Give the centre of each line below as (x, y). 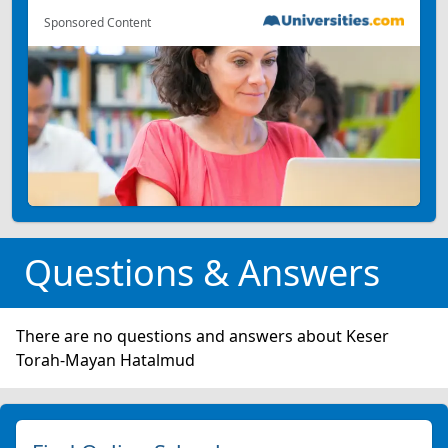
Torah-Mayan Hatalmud (105, 359)
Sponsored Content (97, 22)
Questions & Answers (202, 272)
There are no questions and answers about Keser (202, 335)
